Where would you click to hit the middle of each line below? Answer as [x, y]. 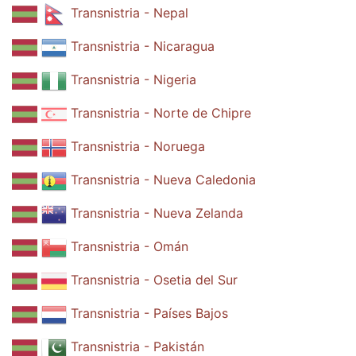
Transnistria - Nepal [130, 13]
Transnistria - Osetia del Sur [154, 280]
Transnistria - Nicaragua [143, 46]
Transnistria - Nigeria [133, 80]
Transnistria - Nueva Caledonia [163, 180]
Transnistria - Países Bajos [149, 313]
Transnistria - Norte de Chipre [161, 113]
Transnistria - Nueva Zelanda [157, 213]
